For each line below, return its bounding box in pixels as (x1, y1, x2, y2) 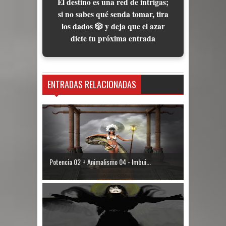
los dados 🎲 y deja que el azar (61, 21, 165, 32)
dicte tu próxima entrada (71, 33, 155, 44)
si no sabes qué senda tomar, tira (58, 9, 168, 20)
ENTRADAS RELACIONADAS (47, 77, 136, 91)
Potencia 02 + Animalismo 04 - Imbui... (49, 156, 151, 167)
